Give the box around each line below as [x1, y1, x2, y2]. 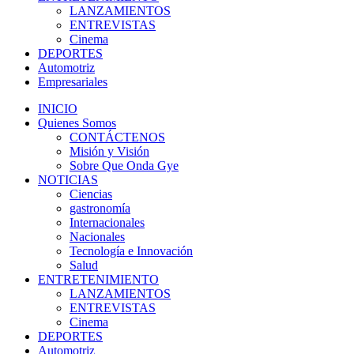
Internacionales [70, 216, 145, 229]
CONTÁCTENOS [70, 130, 165, 144]
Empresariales [38, 75, 107, 88]
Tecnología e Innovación [70, 244, 193, 258]
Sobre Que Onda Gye [70, 159, 179, 172]
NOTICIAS [38, 173, 98, 186]
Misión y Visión [70, 145, 149, 158]
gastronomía [70, 201, 130, 215]
